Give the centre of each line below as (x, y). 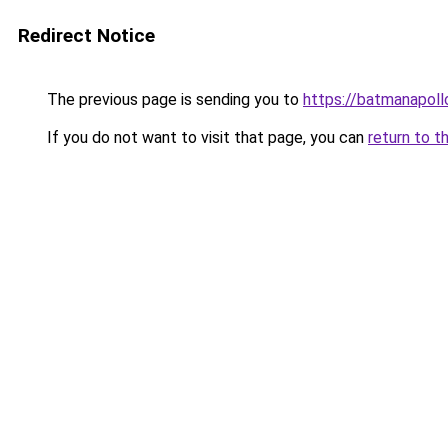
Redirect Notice (86, 35)
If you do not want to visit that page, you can (205, 137)
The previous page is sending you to (173, 99)
